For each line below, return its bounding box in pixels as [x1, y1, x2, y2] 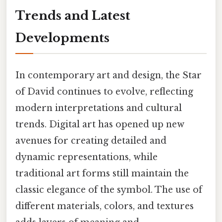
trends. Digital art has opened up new [15, 118, 184, 130]
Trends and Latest [15, 8, 130, 23]
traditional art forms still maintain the [15, 167, 189, 179]
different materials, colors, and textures [15, 200, 194, 212]
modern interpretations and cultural [15, 102, 182, 113]
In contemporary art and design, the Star [15, 69, 202, 81]
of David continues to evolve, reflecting [15, 86, 193, 97]
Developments [15, 31, 110, 46]
